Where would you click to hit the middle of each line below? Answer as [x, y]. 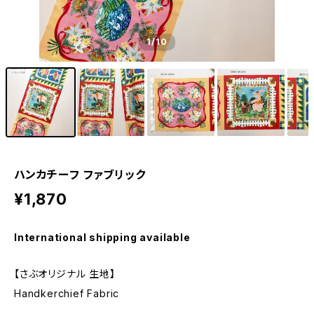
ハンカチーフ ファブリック [80, 175]
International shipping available [102, 237]
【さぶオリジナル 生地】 [65, 274]
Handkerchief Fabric [67, 293]
